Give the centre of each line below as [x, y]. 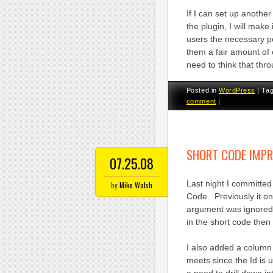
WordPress [237, 90]
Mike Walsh [136, 185]
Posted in [203, 90]
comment [201, 101]
